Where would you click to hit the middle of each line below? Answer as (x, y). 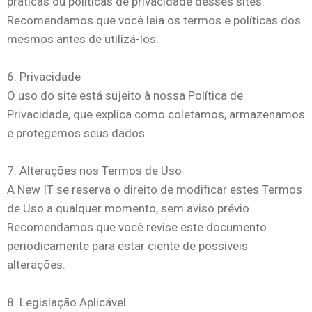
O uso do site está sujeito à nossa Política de (125, 95)
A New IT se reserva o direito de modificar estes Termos (155, 189)
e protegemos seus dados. (77, 133)
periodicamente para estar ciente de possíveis (127, 246)
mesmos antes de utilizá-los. (83, 39)
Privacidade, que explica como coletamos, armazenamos (156, 114)
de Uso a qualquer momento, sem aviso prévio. (130, 208)
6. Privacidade (44, 77)
